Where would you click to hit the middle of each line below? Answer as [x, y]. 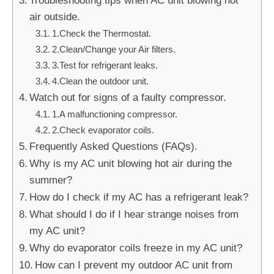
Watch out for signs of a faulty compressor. [128, 97]
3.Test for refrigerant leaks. [105, 65]
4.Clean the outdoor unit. [101, 81]
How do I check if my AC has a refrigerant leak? [139, 197]
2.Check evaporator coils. [103, 130]
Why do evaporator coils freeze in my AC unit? [136, 247]
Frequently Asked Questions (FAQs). [114, 146]
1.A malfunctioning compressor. [115, 114]
